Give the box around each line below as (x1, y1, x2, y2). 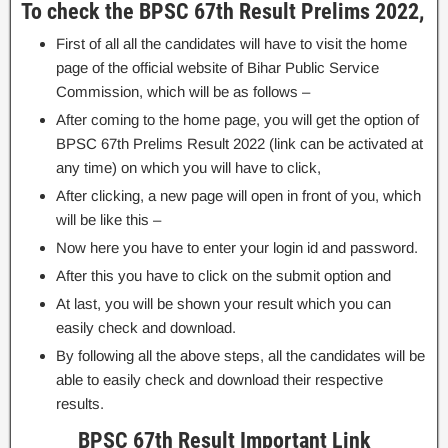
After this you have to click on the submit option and (56, 266, 391, 284)
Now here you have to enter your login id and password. (56, 238, 418, 256)
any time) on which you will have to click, (56, 158, 321, 176)
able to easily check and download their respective (56, 370, 383, 388)
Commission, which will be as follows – (56, 82, 310, 100)
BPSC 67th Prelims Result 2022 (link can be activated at (56, 134, 423, 152)
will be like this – (56, 210, 161, 228)
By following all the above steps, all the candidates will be (56, 346, 425, 364)
